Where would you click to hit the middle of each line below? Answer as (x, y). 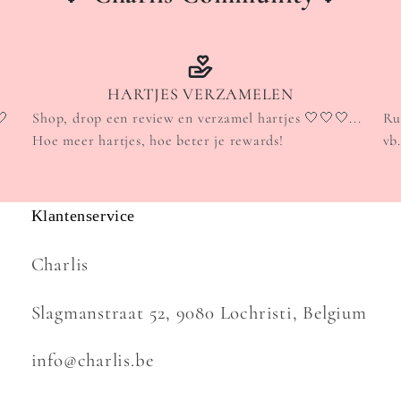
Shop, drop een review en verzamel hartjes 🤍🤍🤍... (197, 118)
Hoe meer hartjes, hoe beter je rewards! (158, 140)
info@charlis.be (92, 361)
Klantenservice (83, 215)
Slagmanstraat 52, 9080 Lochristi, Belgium (199, 312)
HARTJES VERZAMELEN (200, 94)
